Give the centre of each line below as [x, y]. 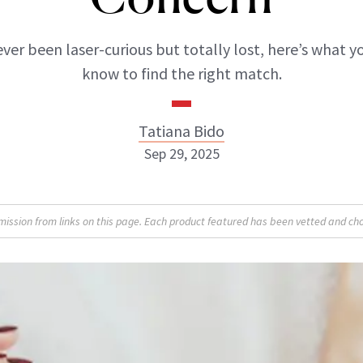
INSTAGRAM [167, 276]
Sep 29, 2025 [181, 154]
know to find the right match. [181, 73]
